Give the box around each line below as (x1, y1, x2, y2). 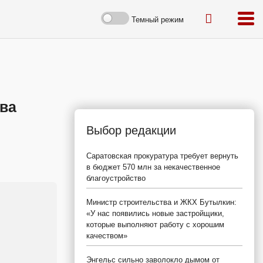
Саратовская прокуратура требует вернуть (86, 151, 238, 160)
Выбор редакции (86, 124, 176, 137)
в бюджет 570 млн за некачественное (86, 163, 220, 171)
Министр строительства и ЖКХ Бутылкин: (86, 198, 237, 207)
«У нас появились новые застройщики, (86, 209, 224, 218)
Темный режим (131, 15, 184, 24)
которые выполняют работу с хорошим (86, 220, 224, 229)
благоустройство (86, 174, 146, 183)
